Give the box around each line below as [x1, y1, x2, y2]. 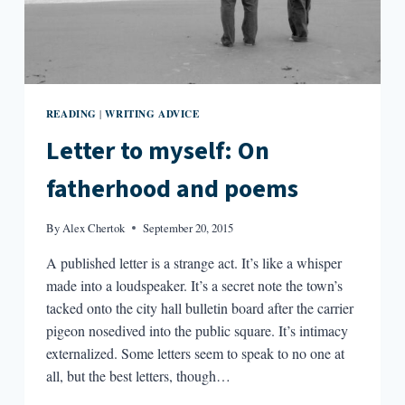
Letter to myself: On [45, 132, 269, 169]
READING [45, 106, 97, 122]
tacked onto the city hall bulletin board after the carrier [45, 298, 353, 318]
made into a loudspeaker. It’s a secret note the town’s [45, 276, 343, 296]
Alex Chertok [62, 220, 126, 237]
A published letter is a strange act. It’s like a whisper [45, 253, 342, 273]
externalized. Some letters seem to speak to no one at [45, 344, 344, 363]
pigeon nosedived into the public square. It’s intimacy [45, 321, 348, 341]
